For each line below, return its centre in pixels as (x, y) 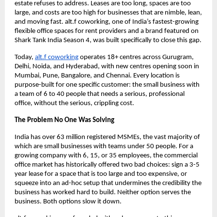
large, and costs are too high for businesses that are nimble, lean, (108, 13)
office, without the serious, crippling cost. (74, 103)
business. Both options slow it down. (68, 201)
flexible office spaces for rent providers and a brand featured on (107, 31)
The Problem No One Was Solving (64, 120)
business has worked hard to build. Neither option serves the (103, 192)
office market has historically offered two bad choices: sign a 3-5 (107, 165)
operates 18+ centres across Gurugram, (136, 57)
